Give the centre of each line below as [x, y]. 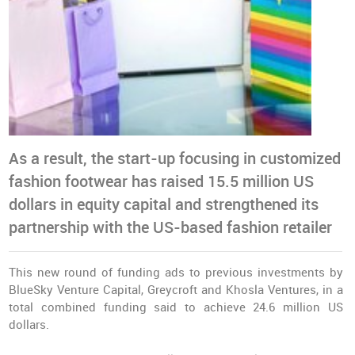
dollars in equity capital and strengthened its [164, 205]
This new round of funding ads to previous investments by [176, 273]
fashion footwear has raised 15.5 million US [162, 182]
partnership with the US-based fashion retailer [171, 228]
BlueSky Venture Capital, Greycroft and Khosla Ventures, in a [176, 290]
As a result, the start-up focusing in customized [175, 159]
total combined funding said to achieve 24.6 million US [176, 307]
